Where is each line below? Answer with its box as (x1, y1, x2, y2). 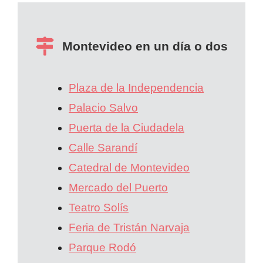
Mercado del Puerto (69, 181, 168, 194)
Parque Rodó (69, 241, 136, 254)
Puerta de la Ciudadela (69, 122, 184, 134)
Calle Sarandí (69, 141, 137, 154)
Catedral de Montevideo (69, 161, 190, 174)
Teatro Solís (69, 201, 129, 214)
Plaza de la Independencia (69, 82, 204, 95)
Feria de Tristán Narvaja (69, 221, 190, 234)
